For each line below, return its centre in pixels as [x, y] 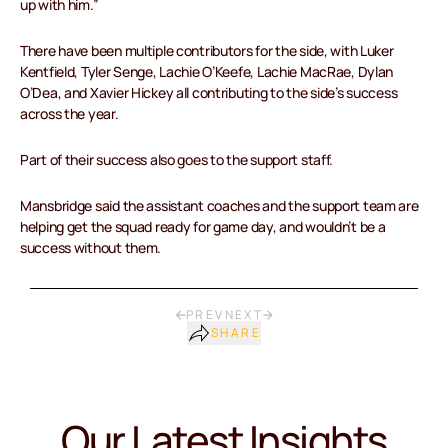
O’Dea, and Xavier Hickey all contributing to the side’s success [209, 93]
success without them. [91, 248]
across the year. [69, 114]
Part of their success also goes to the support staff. [177, 160]
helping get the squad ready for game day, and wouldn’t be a [203, 227]
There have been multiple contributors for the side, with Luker [207, 51]
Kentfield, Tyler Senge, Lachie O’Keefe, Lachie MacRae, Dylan [207, 72]
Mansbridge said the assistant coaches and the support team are [219, 206]
